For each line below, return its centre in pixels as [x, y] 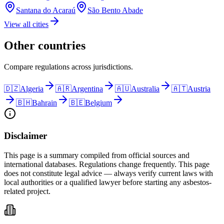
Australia [145, 88]
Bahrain [44, 102]
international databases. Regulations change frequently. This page [107, 164]
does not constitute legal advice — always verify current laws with [108, 173]
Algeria [32, 88]
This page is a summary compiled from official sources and [97, 155]
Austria [199, 88]
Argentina [87, 88]
